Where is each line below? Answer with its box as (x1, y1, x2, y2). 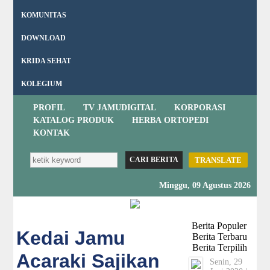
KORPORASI (174, 103, 226, 112)
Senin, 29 (209, 257, 242, 267)
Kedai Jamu (16, 227, 125, 250)
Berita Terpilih (192, 242, 247, 253)
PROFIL (33, 103, 66, 112)
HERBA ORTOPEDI (132, 116, 209, 125)
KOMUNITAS (21, 11, 67, 19)
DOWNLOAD (21, 34, 66, 42)
